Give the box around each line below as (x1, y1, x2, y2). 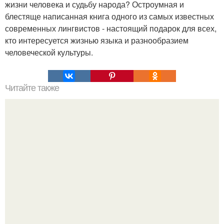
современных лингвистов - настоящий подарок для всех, (5, 22, 216, 34)
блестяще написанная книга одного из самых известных (5, 10, 214, 22)
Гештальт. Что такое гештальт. (56, 173, 168, 185)
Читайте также (5, 82, 59, 93)
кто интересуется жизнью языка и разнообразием (5, 34, 188, 46)
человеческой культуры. (5, 46, 93, 58)
